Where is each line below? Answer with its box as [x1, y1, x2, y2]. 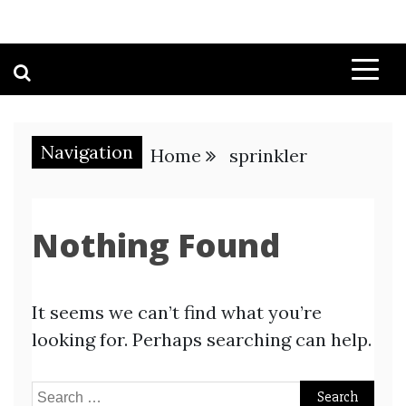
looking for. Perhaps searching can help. [32, 328, 372, 351]
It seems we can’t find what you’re [32, 301, 322, 324]
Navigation [41, 140, 133, 163]
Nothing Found [32, 223, 280, 267]
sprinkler [229, 144, 307, 167]
